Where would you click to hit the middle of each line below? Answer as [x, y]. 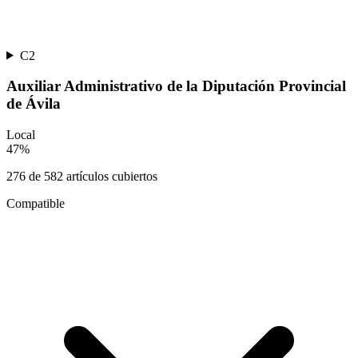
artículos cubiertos [110, 177]
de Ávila [34, 104]
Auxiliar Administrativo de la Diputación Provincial [176, 86]
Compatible [36, 204]
